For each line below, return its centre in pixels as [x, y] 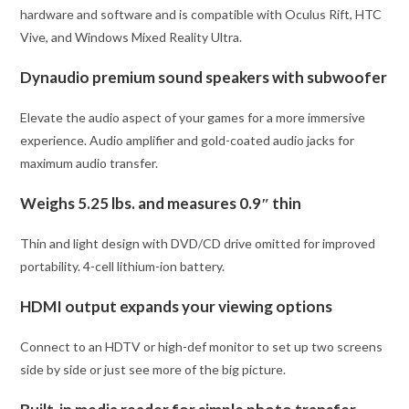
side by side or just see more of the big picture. [153, 369]
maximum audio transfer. [89, 163]
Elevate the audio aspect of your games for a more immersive [193, 117]
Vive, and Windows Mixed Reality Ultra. [131, 37]
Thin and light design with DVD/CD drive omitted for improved [198, 243]
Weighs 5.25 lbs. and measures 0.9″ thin [161, 203]
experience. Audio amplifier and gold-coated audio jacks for [188, 140]
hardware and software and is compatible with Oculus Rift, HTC [201, 14]
